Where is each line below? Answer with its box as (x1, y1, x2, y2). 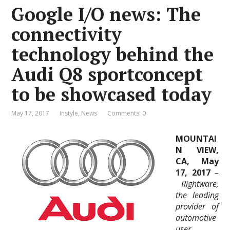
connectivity (11, 22, 122, 46)
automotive (176, 212, 217, 223)
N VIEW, (176, 144, 219, 156)
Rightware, (176, 178, 219, 189)
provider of (176, 201, 219, 212)
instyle (60, 109, 79, 118)
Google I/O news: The (11, 2, 201, 26)
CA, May (176, 156, 219, 167)
